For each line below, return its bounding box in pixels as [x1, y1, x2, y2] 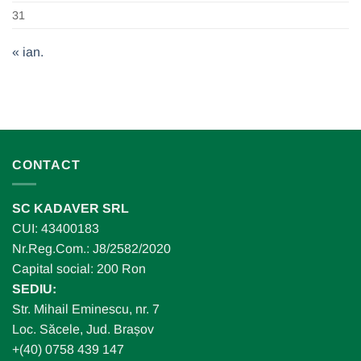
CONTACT [12, 157, 81, 172]
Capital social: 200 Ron [12, 262, 146, 276]
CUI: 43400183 [12, 222, 99, 236]
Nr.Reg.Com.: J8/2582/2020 [12, 242, 171, 256]
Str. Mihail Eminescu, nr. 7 [12, 302, 160, 317]
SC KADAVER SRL [12, 201, 129, 216]
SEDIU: [12, 282, 56, 297]
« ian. [12, 44, 44, 59]
